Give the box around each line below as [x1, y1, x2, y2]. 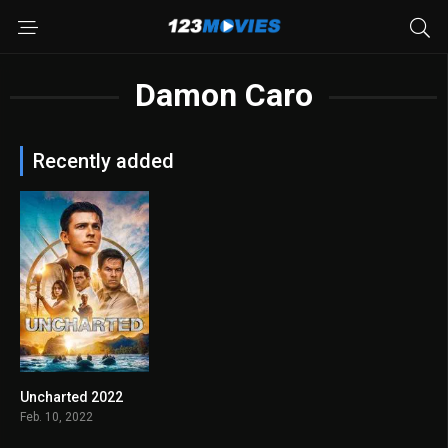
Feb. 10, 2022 [20, 409, 93, 424]
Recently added [33, 149, 174, 173]
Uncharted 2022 [20, 388, 123, 405]
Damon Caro [134, 76, 313, 114]
